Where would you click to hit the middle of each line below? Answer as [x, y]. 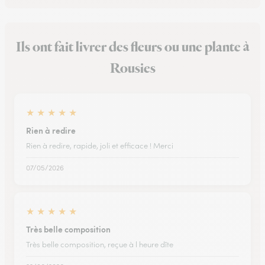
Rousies [132, 69]
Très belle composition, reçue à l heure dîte [100, 245]
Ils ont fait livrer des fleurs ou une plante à [132, 47]
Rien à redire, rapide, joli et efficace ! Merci [100, 146]
